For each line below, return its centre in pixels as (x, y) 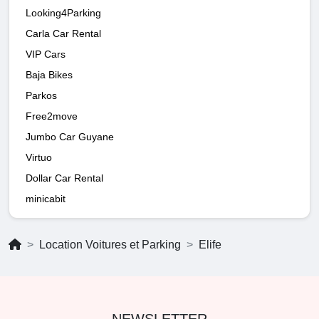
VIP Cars (46, 54)
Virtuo (39, 157)
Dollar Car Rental (64, 178)
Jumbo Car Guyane (70, 136)
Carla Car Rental (63, 33)
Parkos (41, 95)
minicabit (46, 198)
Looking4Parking (63, 12)
